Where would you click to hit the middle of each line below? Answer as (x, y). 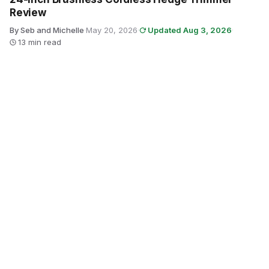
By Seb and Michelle (47, 30)
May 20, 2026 (112, 30)
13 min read (40, 42)
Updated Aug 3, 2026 (190, 30)
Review (28, 13)
